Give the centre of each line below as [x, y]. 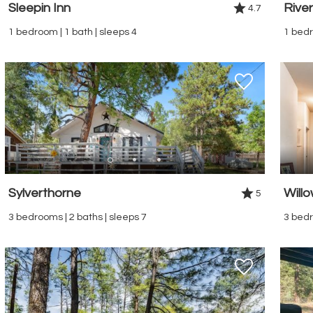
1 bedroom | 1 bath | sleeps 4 [73, 31]
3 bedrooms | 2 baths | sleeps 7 [78, 217]
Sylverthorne [45, 193]
